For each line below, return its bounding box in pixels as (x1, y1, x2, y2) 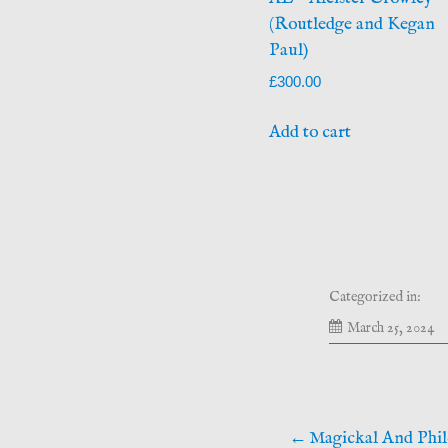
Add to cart (268, 120, 351, 143)
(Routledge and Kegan (268, 12, 435, 35)
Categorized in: (329, 287, 422, 306)
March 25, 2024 (347, 319, 435, 338)
